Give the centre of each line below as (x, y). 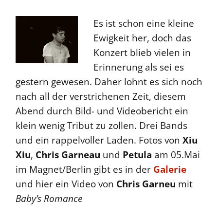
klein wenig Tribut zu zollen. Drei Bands (101, 125)
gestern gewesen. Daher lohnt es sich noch (109, 82)
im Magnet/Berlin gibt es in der (84, 169)
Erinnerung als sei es (139, 67)
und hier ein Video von (66, 184)
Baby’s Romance (49, 198)
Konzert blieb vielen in (142, 52)
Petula (137, 154)
